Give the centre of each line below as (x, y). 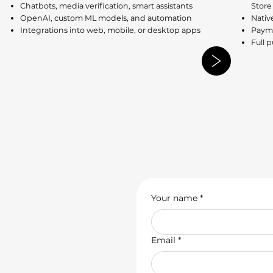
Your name (174, 198)
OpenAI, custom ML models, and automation (106, 18)
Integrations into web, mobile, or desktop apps (110, 30)
